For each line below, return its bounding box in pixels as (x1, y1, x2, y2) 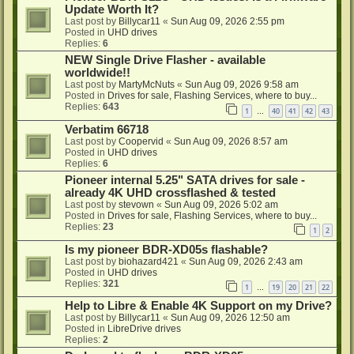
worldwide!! (65, 66, 130, 79)
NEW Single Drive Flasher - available (65, 53, 265, 66)
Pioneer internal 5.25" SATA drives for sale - (65, 173, 305, 186)
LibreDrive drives (107, 323, 181, 335)
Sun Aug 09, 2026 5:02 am (164, 198, 278, 210)
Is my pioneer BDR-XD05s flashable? (65, 243, 268, 256)
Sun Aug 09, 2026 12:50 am (171, 312, 290, 324)
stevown (119, 198, 154, 210)
